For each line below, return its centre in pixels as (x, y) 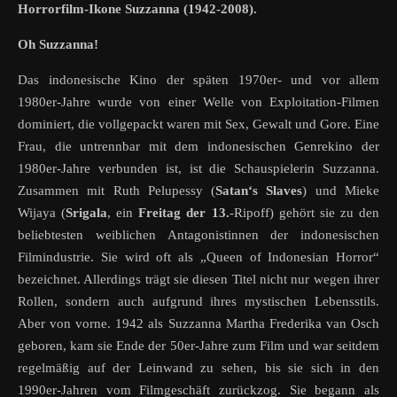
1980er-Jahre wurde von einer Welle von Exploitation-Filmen (198, 102)
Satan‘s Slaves (259, 191)
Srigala (87, 213)
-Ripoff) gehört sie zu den (304, 213)
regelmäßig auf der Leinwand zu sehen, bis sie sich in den (198, 368)
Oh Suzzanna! (58, 45)
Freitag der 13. (184, 213)
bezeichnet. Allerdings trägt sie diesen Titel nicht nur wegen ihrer (198, 280)
